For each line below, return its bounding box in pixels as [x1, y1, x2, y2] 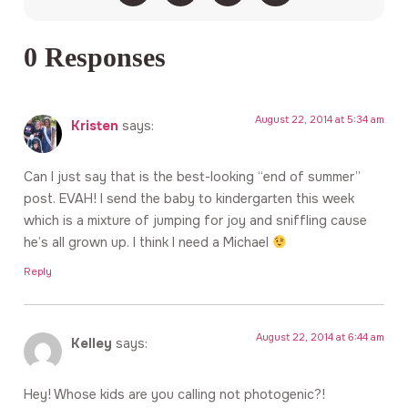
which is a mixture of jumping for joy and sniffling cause [24, 212, 367, 229]
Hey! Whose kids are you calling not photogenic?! [24, 386, 325, 403]
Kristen [71, 117, 118, 135]
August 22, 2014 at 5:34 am [255, 113, 384, 127]
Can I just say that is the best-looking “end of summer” [24, 168, 361, 186]
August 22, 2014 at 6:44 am [256, 330, 384, 343]
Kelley [71, 334, 112, 352]
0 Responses [24, 42, 166, 74]
